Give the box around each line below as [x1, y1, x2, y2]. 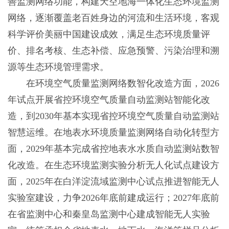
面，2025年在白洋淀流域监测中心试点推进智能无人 [7, 176, 219, 187]
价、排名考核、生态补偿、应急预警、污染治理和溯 [7, 45, 219, 56]
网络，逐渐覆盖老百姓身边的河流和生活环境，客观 [7, 13, 219, 24]
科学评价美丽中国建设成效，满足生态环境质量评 [7, 29, 210, 40]
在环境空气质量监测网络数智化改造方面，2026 [7, 78, 219, 89]
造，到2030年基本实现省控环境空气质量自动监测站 [7, 111, 219, 122]
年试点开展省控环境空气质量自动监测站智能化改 [7, 95, 210, 105]
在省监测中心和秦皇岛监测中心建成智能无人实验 [7, 209, 210, 220]
